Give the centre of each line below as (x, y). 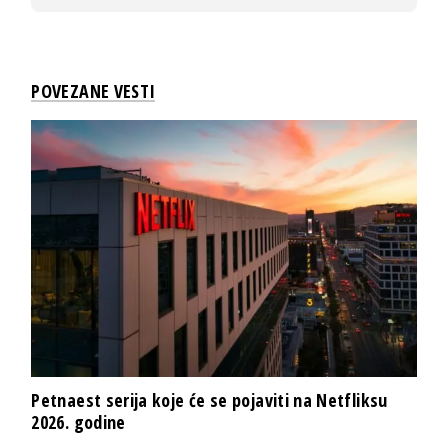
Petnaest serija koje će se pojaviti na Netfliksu (209, 399)
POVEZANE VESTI (93, 90)
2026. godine (78, 421)
